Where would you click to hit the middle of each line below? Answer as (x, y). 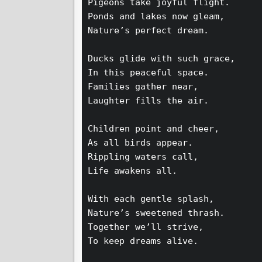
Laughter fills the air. (154, 101)
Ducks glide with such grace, (167, 59)
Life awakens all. (138, 171)
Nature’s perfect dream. (154, 31)
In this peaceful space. (154, 73)
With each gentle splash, (156, 199)
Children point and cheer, (159, 129)
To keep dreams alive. (148, 241)
